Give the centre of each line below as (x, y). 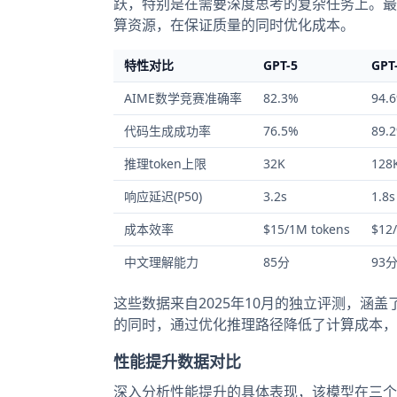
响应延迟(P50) (163, 196)
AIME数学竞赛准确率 (183, 98)
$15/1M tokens (307, 229)
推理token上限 (165, 163)
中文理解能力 (161, 262)
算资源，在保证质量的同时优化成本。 (234, 25)
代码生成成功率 (167, 131)
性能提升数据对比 (177, 362)
